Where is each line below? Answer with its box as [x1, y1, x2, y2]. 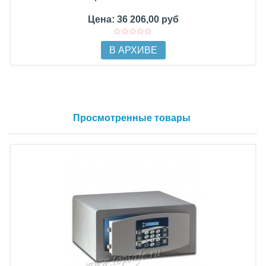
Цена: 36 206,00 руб [87, 14, 179, 25]
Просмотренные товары [72, 113, 191, 123]
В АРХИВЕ [109, 45, 157, 56]
